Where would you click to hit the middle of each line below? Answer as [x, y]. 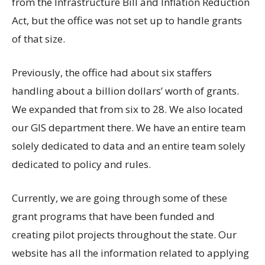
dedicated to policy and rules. [81, 164]
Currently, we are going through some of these [119, 198]
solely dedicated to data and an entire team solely [129, 146]
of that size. [38, 39]
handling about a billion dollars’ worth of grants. [125, 91]
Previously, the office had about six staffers [112, 73]
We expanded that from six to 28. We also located [127, 109]
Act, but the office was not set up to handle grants [127, 21]
